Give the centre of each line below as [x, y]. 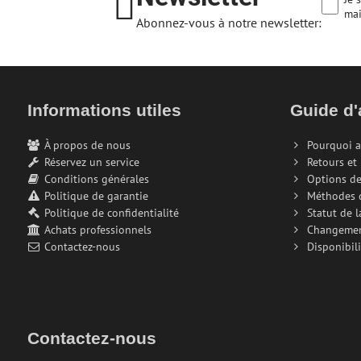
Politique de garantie [96, 195]
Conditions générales [96, 178]
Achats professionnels [98, 229]
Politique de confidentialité [111, 212]
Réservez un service [91, 162]
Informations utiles [104, 110]
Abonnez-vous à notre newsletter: [229, 22]
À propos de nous [87, 145]
